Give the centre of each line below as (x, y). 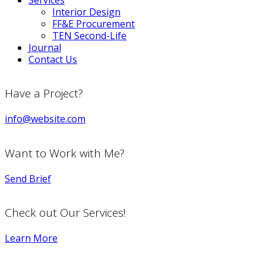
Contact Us (53, 59)
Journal (45, 47)
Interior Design (86, 12)
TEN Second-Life (89, 36)
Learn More (31, 238)
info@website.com (45, 119)
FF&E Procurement (94, 24)
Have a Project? (44, 94)
